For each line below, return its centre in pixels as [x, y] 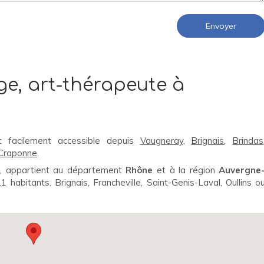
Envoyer [221, 26]
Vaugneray [161, 141]
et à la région [186, 170]
